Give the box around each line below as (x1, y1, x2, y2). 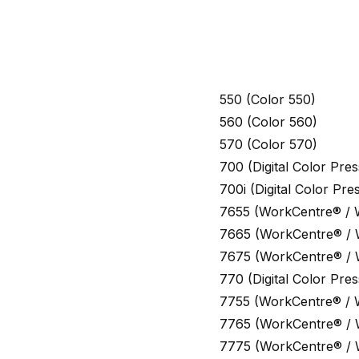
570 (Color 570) (220, 135, 317, 152)
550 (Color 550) (220, 91, 316, 107)
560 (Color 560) (220, 113, 317, 130)
